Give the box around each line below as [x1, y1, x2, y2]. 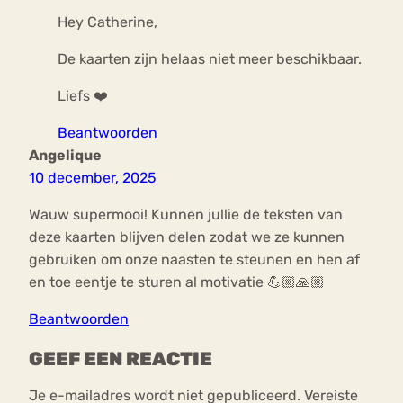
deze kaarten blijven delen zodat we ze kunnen [29, 228, 345, 246]
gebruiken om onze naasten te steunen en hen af [29, 251, 360, 269]
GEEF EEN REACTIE [29, 348, 212, 371]
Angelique [29, 147, 102, 165]
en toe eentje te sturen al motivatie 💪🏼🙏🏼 [29, 273, 325, 291]
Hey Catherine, [58, 13, 157, 31]
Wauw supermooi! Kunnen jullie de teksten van [29, 206, 343, 224]
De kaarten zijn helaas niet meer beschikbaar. [58, 50, 362, 68]
